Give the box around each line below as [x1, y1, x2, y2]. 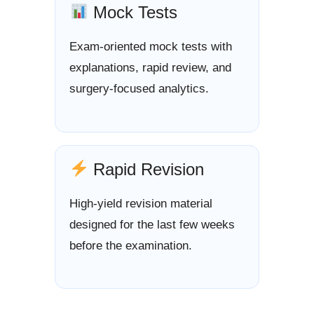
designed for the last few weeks [69, 217, 235, 231]
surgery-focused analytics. [69, 82, 209, 95]
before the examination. [69, 238, 192, 252]
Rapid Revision [88, 159, 205, 179]
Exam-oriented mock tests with [69, 40, 232, 53]
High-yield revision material [69, 196, 212, 210]
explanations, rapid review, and [69, 61, 231, 74]
